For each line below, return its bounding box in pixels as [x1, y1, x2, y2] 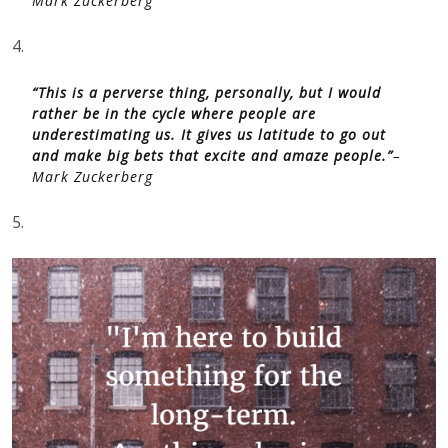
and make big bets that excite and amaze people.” [32, 146, 393, 165]
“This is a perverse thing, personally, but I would [32, 83, 381, 102]
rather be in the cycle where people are [32, 104, 316, 123]
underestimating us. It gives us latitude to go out [32, 125, 386, 144]
